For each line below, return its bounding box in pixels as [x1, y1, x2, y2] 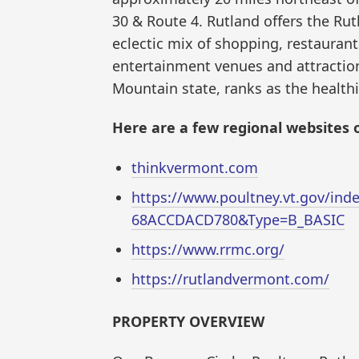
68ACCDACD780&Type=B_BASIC [131, 209, 345, 229]
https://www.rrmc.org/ [131, 239, 284, 259]
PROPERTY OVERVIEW [112, 312, 264, 332]
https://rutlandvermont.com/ [131, 268, 329, 288]
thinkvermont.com [131, 157, 258, 177]
